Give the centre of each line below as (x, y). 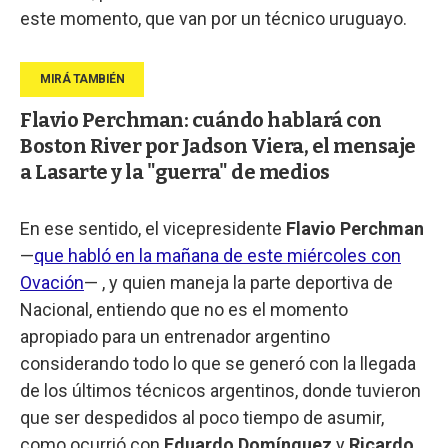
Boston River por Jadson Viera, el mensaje (218, 145)
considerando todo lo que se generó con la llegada (218, 363)
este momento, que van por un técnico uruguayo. (213, 18)
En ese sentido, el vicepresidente (153, 228)
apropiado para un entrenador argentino (175, 336)
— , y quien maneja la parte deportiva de (238, 282)
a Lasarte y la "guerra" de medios (175, 171)
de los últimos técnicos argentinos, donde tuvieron (220, 390)
